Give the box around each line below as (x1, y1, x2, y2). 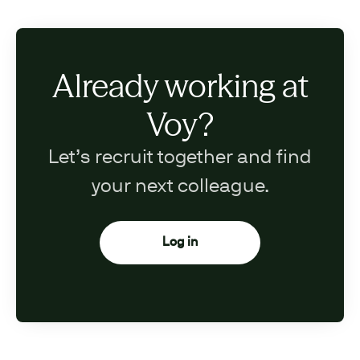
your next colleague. (91, 178, 269, 197)
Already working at (51, 66, 309, 106)
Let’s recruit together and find (48, 149, 312, 168)
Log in (162, 237, 198, 249)
